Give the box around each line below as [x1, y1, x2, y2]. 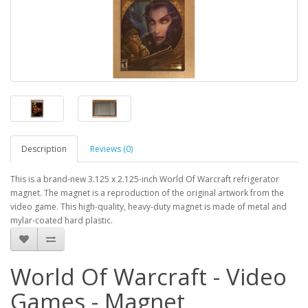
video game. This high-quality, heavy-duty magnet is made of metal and [10, 201, 287, 213]
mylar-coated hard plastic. [10, 214, 113, 227]
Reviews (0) [90, 143, 133, 155]
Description [21, 143, 67, 155]
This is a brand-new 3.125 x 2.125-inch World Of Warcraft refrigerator [10, 173, 279, 186]
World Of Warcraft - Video [10, 261, 287, 293]
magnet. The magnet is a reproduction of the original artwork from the [10, 187, 284, 199]
